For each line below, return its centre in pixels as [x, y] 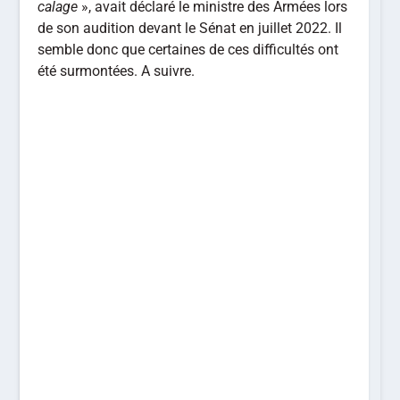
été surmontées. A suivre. [117, 71]
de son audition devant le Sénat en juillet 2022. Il [190, 29]
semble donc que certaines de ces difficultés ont [188, 50]
